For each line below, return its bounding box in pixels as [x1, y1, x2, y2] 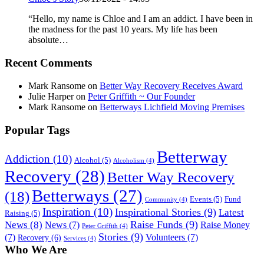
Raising [5, 209, 29, 218]
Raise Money [200, 220, 250, 230]
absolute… [28, 35, 68, 45]
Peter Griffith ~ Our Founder [88, 91, 195, 101]
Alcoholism [113, 157, 144, 164]
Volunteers [146, 232, 185, 243]
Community [145, 196, 177, 203]
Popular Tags [5, 123, 70, 136]
